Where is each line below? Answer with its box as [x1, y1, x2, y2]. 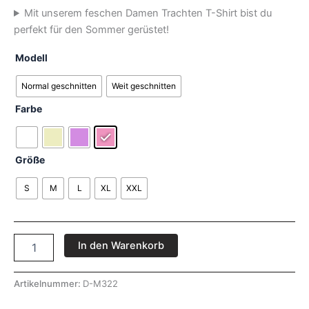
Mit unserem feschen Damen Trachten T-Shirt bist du [24, 7, 272, 20]
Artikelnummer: [14, 278, 83, 290]
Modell [15, 51, 48, 63]
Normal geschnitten [21, 81, 97, 92]
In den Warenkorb [77, 239, 164, 252]
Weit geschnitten [112, 81, 176, 92]
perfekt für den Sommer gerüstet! [14, 23, 169, 37]
